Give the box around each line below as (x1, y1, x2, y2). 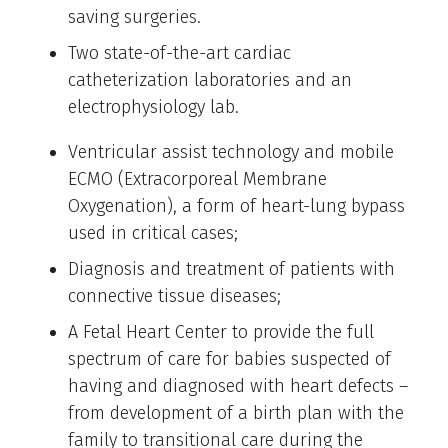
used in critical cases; (68, 222, 238, 245)
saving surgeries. (68, 6, 201, 29)
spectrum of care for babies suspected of (68, 348, 391, 371)
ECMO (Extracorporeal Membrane (68, 168, 327, 191)
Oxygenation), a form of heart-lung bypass (68, 195, 405, 218)
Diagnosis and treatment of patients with (68, 258, 395, 281)
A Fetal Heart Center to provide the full (68, 321, 374, 344)
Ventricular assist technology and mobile (68, 141, 394, 164)
